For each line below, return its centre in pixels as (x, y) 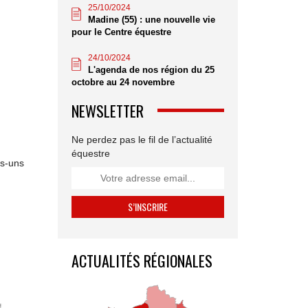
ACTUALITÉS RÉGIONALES (142, 260)
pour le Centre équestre (121, 32)
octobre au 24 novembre (123, 82)
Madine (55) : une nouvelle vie (151, 19)
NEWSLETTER (107, 110)
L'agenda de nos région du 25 (151, 69)
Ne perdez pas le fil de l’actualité (142, 139)
